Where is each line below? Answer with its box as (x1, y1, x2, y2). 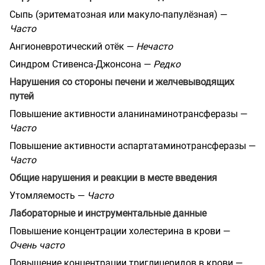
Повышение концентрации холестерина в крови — (9, 225, 230, 237)
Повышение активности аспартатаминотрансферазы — (9, 140, 256, 151)
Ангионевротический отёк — (9, 40, 136, 52)
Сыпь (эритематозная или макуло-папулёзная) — (9, 8, 227, 20)
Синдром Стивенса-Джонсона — (9, 58, 153, 70)
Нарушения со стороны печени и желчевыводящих (9, 76, 234, 88)
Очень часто (9, 239, 64, 251)
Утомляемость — (9, 189, 87, 201)
